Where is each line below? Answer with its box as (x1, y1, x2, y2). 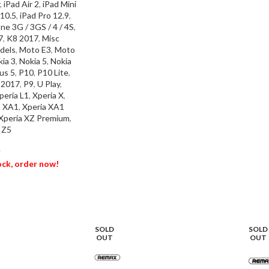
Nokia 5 (19, 55, 47, 66)
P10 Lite (37, 67, 68, 77)
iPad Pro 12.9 (20, 10, 69, 20)
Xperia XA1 (22, 101, 64, 112)
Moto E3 (19, 44, 51, 55)
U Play (37, 78, 60, 89)
